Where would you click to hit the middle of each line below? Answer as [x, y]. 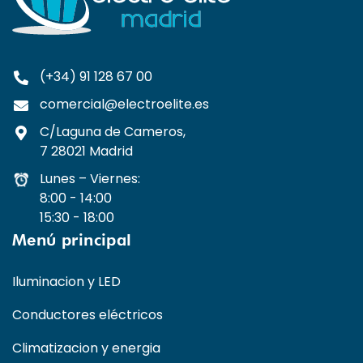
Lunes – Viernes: [90, 179]
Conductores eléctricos [88, 315]
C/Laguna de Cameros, [112, 132]
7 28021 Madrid [86, 152]
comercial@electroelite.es [124, 105]
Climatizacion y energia [86, 348]
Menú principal [72, 240]
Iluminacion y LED [66, 282]
